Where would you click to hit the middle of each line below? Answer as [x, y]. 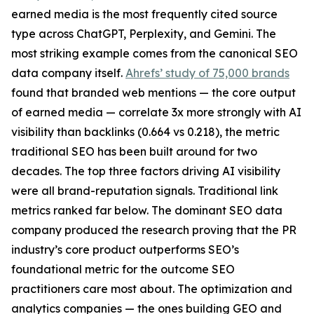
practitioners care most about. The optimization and [152, 288]
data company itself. [68, 73]
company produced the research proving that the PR [154, 230]
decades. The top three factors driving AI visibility [146, 171]
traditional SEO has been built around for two [134, 151]
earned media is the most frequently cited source [144, 14]
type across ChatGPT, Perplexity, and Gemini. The [144, 33]
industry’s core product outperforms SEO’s [125, 249]
